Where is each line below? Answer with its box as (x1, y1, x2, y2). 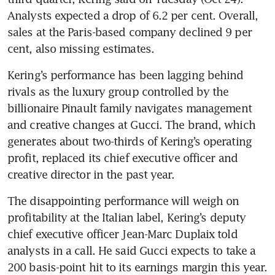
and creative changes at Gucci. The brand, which (7, 118, 255, 132)
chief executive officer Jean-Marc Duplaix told (7, 227, 238, 241)
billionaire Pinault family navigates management (7, 101, 252, 115)
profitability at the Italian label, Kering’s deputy (7, 211, 246, 225)
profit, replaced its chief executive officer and (7, 151, 238, 165)
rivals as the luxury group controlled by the (7, 85, 229, 99)
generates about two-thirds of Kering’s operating (7, 134, 252, 149)
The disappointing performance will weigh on (7, 194, 239, 208)
